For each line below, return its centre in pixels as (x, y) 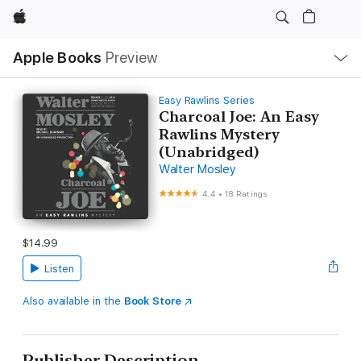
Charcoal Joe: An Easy (239, 116)
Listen (59, 268)
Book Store (152, 301)
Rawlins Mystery (219, 134)
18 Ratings (246, 193)
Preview (132, 58)
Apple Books (58, 58)
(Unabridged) (208, 152)
